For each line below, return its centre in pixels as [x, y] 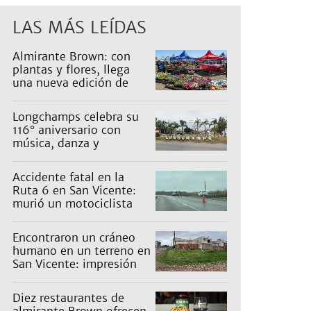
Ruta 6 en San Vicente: [74, 191]
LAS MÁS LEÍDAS [79, 28]
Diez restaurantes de [68, 298]
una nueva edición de [70, 83]
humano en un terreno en [82, 251]
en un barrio [45, 277]
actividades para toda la [78, 157]
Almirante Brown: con [72, 57]
